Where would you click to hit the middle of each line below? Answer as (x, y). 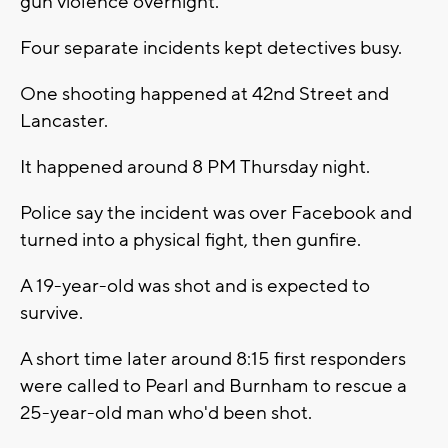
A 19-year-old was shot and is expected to (195, 286)
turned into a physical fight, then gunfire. (190, 240)
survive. (51, 313)
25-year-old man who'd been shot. (166, 413)
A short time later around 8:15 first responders (213, 359)
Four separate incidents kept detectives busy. (211, 48)
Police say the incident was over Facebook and (216, 213)
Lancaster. (64, 121)
